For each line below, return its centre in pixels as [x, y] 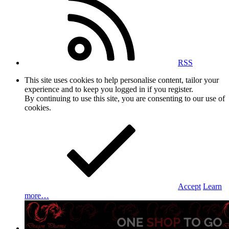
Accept [189, 186]
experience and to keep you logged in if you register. [109, 89]
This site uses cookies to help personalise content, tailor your [122, 80]
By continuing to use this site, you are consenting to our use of [125, 98]
